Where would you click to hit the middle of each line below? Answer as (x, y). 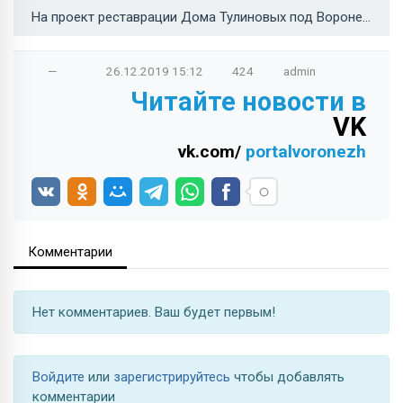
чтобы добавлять (289, 376)
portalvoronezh (306, 151)
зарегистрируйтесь (174, 376)
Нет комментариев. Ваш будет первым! (154, 312)
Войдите (60, 376)
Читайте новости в (248, 101)
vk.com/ (212, 151)
